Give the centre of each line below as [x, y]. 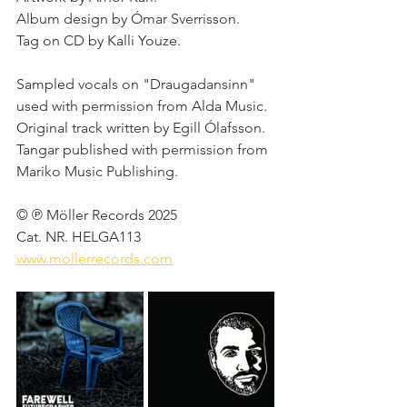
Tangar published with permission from [144, 149]
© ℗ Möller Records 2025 [99, 215]
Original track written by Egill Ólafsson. [143, 128]
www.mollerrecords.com [94, 258]
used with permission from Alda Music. [144, 106]
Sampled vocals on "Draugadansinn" [138, 84]
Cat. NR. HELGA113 [80, 237]
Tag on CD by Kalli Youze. [100, 40]
